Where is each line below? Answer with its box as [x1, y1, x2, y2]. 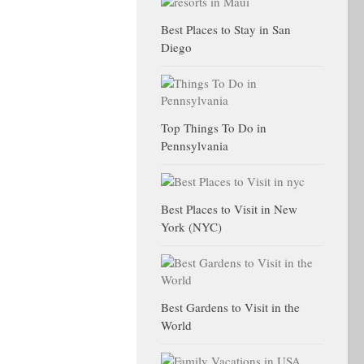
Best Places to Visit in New [161, 201, 297, 217]
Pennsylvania [161, 137, 228, 154]
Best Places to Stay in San [161, 21, 291, 37]
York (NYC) [161, 219, 222, 235]
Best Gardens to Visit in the [161, 299, 300, 315]
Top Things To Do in [161, 119, 266, 136]
